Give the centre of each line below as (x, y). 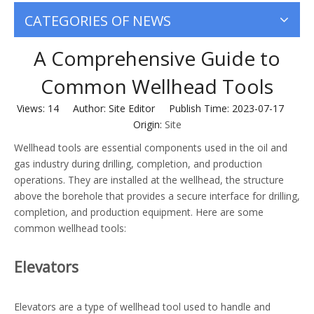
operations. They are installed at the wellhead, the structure (149, 180)
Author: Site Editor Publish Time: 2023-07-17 (178, 108)
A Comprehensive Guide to (157, 58)
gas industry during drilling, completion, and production (138, 164)
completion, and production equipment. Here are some (139, 212)
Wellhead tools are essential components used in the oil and (151, 148)
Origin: (149, 124)
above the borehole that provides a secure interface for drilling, (157, 196)
